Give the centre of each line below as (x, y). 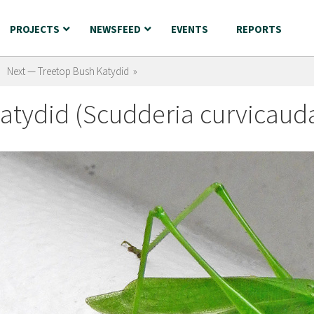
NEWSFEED (115, 29)
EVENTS (190, 29)
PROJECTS (35, 29)
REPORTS (259, 29)
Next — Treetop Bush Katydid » (72, 71)
